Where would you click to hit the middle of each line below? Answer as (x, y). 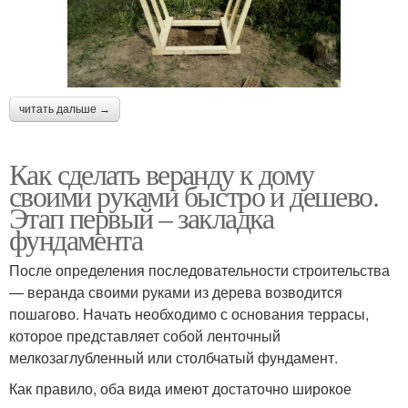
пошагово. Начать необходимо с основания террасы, (189, 313)
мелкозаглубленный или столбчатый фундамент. (173, 357)
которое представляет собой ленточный (145, 335)
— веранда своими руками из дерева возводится (176, 291)
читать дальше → (65, 109)
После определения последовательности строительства (199, 270)
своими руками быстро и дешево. (194, 195)
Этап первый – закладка (142, 217)
